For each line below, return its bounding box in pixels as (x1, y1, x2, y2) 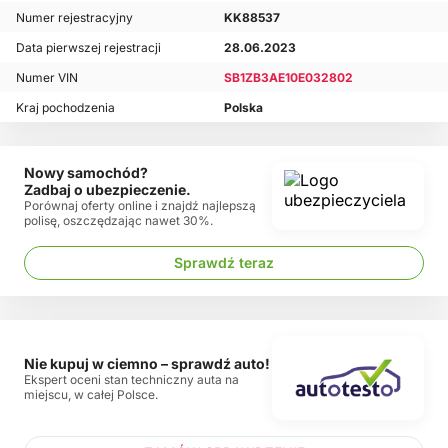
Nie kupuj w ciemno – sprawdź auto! (24, 354, 270, 372)
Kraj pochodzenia (16, 99, 115, 115)
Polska (224, 99, 263, 115)
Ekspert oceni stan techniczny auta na (24, 371, 239, 387)
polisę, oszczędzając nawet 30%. (24, 213, 213, 228)
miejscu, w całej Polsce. (24, 386, 158, 402)
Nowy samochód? (24, 164, 148, 181)
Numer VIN (16, 69, 78, 85)
